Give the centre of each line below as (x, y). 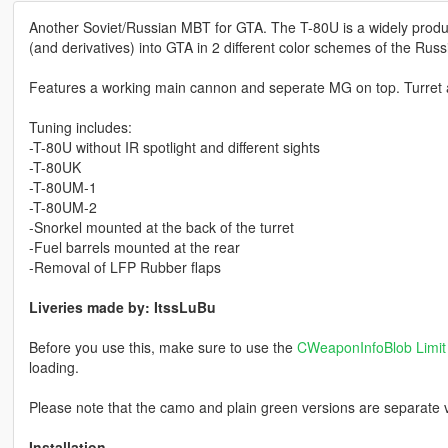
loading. (53, 367)
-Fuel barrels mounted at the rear (134, 247)
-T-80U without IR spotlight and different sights (174, 147)
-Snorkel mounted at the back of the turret (161, 227)
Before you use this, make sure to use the (162, 347)
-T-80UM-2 (62, 207)
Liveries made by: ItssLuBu (122, 307)
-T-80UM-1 (62, 187)
